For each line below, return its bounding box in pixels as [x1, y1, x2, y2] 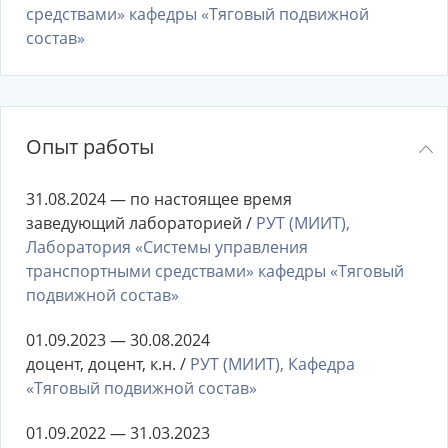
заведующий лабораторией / [26, 212, 256, 234]
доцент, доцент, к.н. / [26, 353, 190, 375]
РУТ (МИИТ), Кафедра [190, 353, 355, 375]
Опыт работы [26, 133, 154, 160]
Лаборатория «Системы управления [26, 236, 308, 258]
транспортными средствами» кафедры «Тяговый [26, 260, 404, 282]
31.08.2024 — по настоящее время [26, 188, 292, 210]
